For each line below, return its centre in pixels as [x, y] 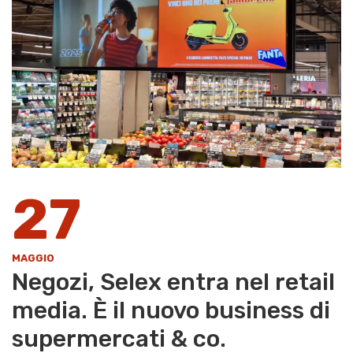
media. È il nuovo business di [171, 310]
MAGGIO [33, 258]
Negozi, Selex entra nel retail [173, 282]
